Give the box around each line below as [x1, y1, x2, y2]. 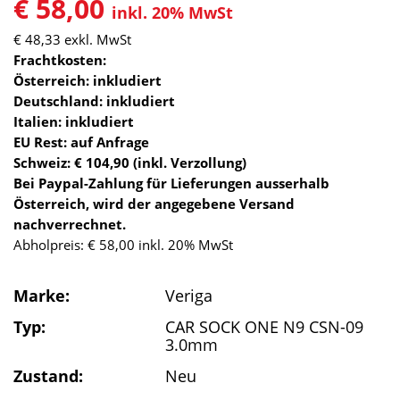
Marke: [13, 285, 70, 307]
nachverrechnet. [13, 215, 126, 234]
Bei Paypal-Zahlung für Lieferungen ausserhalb [13, 174, 329, 193]
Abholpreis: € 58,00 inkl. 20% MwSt [13, 236, 233, 254]
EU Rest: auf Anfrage [13, 133, 149, 152]
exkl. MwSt [64, 30, 131, 49]
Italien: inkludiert [13, 112, 134, 131]
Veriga [165, 285, 212, 307]
